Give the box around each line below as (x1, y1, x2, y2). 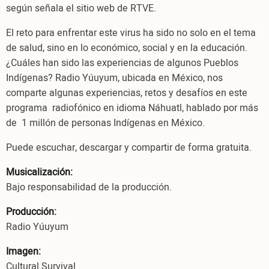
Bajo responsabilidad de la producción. (6, 180, 172, 195)
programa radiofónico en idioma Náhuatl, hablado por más (6, 100, 258, 115)
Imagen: (6, 244, 41, 259)
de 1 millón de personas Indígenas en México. (6, 115, 207, 130)
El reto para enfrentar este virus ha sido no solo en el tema (6, 25, 256, 40)
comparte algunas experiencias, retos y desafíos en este (6, 85, 247, 100)
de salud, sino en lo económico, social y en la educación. (6, 40, 247, 55)
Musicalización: (6, 165, 73, 180)
